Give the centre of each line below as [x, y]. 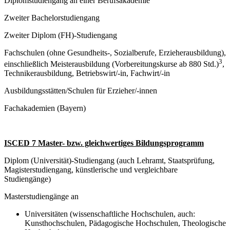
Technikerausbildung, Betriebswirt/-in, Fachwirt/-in [87, 73]
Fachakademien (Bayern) [45, 108]
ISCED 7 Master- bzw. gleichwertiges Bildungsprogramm [104, 143]
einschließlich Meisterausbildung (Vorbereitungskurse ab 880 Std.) [111, 64]
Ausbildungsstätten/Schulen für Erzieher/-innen [81, 91]
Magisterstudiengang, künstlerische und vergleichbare [91, 170]
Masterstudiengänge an [41, 197]
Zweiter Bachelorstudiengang [52, 18]
